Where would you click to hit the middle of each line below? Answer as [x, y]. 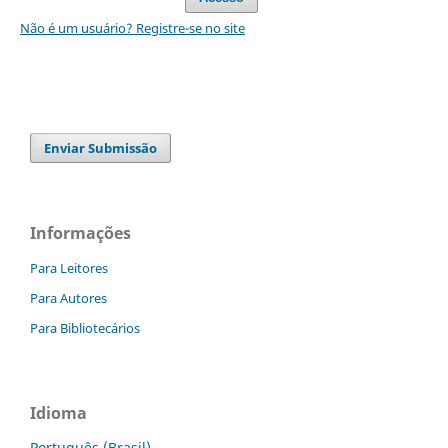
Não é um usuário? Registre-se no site [132, 27]
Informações [80, 232]
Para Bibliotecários [85, 327]
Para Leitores [69, 267]
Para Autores [68, 297]
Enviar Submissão [101, 147]
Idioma [58, 412]
